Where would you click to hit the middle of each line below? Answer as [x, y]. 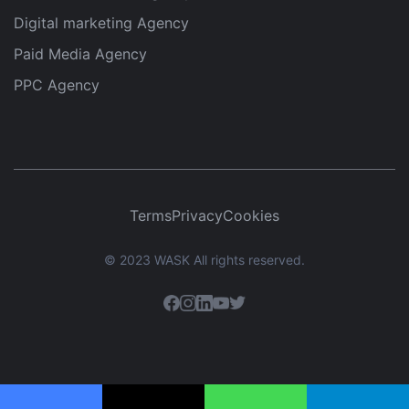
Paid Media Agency [80, 53]
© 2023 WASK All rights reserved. [204, 259]
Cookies [251, 215]
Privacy [197, 215]
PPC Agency [57, 84]
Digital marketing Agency [101, 22]
